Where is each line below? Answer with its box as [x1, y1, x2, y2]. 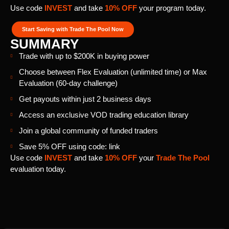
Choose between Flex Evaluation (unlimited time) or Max [19, 67, 207, 76]
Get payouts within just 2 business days [19, 94, 151, 103]
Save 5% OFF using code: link [19, 142, 120, 151]
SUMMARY [10, 36, 79, 52]
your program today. [137, 4, 206, 13]
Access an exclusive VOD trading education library [19, 110, 189, 119]
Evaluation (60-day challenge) [19, 78, 118, 87]
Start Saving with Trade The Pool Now [22, 26, 124, 32]
